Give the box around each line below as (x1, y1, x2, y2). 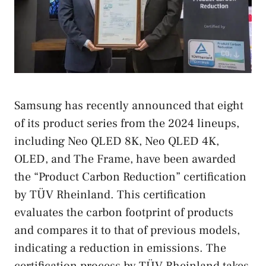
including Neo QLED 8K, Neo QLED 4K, (14, 134, 219, 150)
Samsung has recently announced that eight (14, 98, 243, 114)
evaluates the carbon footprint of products (14, 205, 233, 221)
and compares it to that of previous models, (14, 223, 240, 239)
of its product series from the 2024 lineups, (14, 116, 239, 132)
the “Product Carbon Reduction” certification (14, 169, 246, 185)
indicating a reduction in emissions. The (14, 240, 226, 256)
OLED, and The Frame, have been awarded (14, 151, 236, 167)
